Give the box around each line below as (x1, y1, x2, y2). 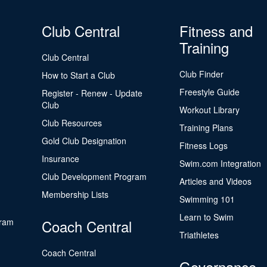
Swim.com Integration (179, 157, 261, 169)
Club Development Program (42, 170, 147, 182)
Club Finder (179, 68, 223, 80)
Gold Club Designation (42, 135, 127, 147)
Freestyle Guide (179, 86, 240, 98)
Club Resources (42, 117, 103, 129)
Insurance (42, 153, 80, 164)
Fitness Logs (179, 139, 228, 151)
